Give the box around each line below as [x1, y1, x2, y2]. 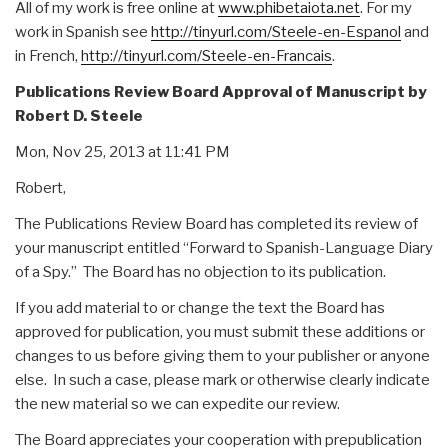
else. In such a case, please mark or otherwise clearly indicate [15, 370, 430, 389]
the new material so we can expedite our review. [15, 394, 340, 413]
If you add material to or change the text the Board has [15, 298, 385, 317]
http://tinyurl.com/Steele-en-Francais [81, 46, 332, 65]
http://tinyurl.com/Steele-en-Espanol [151, 22, 401, 41]
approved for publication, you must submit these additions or [15, 322, 425, 341]
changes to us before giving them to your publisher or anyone [15, 346, 430, 365]
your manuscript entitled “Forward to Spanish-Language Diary [15, 238, 433, 257]
